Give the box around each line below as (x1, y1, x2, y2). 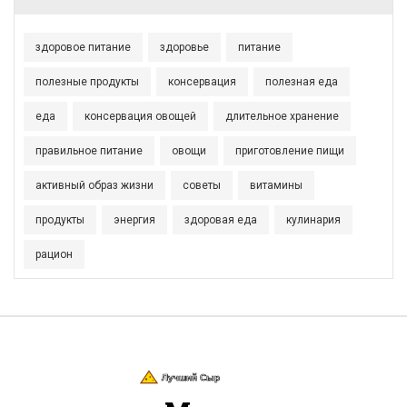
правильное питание (35, 144, 143, 158)
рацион (35, 248, 73, 262)
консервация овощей (84, 110, 196, 124)
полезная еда (265, 75, 338, 89)
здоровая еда (184, 213, 257, 227)
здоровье (160, 41, 209, 55)
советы (183, 179, 221, 193)
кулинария (286, 213, 341, 227)
